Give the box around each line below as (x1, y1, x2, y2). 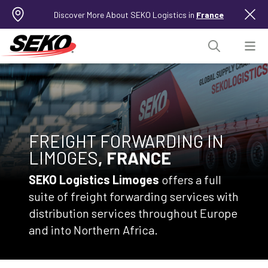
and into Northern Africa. (29, 223, 158, 237)
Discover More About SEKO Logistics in (54, 9, 196, 20)
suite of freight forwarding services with (29, 189, 239, 204)
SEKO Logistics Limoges (29, 172, 159, 187)
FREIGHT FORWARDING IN (29, 130, 224, 152)
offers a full (159, 172, 221, 187)
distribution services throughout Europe (29, 206, 237, 221)
